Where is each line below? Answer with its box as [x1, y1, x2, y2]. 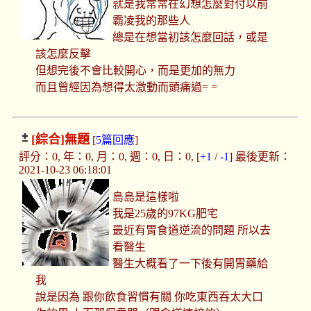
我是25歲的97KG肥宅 [112, 208, 219, 220]
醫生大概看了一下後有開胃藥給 [112, 258, 269, 270]
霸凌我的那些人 [112, 15, 191, 27]
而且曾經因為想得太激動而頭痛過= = [35, 81, 217, 94]
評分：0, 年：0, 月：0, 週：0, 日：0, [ [18, 151, 200, 163]
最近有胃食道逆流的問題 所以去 [112, 224, 271, 237]
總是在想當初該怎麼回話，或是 [112, 31, 269, 44]
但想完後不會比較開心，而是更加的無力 [35, 65, 235, 77]
